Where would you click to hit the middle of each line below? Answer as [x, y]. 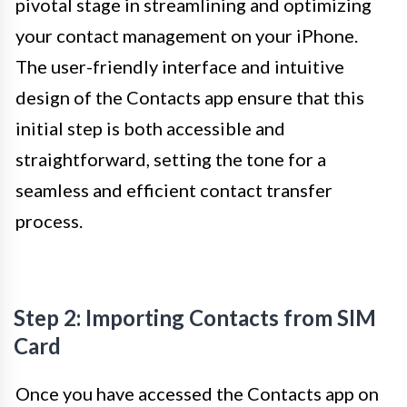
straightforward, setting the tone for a [171, 159]
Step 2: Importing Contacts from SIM [195, 317]
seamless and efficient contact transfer [174, 189]
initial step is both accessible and [150, 128]
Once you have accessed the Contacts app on [197, 393]
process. [49, 220]
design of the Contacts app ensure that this [190, 97]
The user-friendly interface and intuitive [180, 66]
